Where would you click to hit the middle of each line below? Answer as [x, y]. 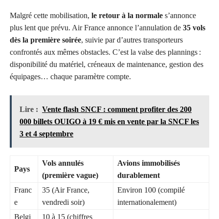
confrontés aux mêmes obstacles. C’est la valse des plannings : [105, 52]
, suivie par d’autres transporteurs [132, 40]
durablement [139, 175]
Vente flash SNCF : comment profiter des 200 [117, 109]
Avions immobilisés [149, 163]
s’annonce [179, 16]
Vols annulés [63, 163]
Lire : [29, 109]
